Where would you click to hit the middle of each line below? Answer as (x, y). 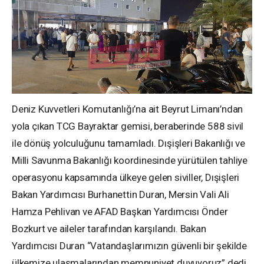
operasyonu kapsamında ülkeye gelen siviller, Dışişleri (126, 177)
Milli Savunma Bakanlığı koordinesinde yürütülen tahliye (130, 160)
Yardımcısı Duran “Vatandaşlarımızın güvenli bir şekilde (130, 245)
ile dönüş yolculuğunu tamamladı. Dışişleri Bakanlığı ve (128, 143)
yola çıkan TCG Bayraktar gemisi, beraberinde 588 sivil (128, 126)
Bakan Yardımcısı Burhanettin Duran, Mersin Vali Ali (121, 194)
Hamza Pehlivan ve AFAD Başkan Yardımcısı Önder (120, 211)
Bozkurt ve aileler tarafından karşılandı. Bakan (109, 228)
